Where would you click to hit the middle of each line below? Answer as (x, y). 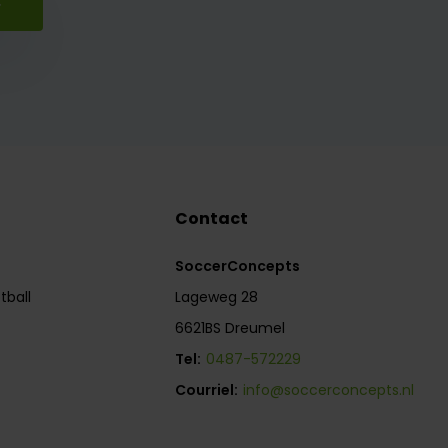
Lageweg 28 (217, 297)
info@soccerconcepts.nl (329, 390)
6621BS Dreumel (230, 328)
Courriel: (207, 390)
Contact (212, 219)
